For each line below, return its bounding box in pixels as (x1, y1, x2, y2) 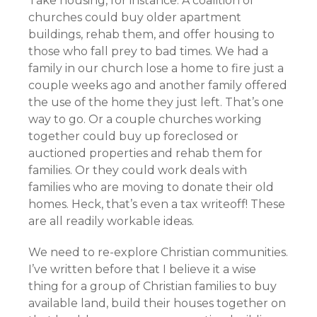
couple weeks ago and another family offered (28, 79, 287, 92)
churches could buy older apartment (28, 11, 241, 24)
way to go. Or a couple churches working (28, 113, 262, 126)
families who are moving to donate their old (28, 180, 274, 194)
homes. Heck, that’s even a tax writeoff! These (28, 197, 285, 211)
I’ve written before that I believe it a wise (28, 263, 256, 276)
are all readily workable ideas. (28, 214, 194, 228)
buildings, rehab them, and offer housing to (28, 28, 275, 41)
